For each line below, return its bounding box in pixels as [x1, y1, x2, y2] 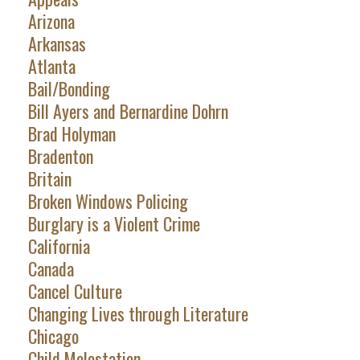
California [27, 233, 90, 260]
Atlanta [27, 53, 76, 80]
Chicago [27, 323, 79, 350]
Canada [27, 256, 74, 282]
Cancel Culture [27, 278, 122, 305]
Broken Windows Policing [27, 188, 188, 215]
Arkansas [27, 31, 86, 57]
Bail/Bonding [27, 76, 110, 102]
